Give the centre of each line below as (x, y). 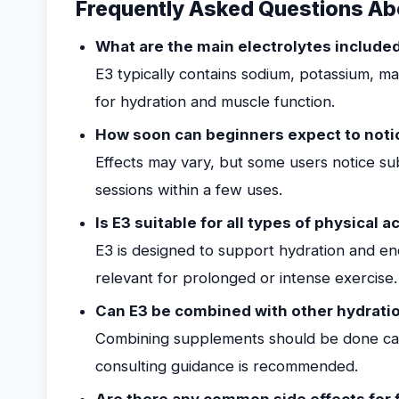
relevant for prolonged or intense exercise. (246, 278)
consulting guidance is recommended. (227, 366)
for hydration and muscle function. (215, 102)
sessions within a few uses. (189, 190)
